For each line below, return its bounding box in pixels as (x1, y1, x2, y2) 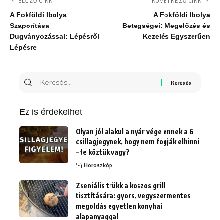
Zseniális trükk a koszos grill (76, 181, 165, 190)
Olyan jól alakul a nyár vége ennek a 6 (76, 127, 193, 136)
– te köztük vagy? (76, 148, 130, 157)
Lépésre (10, 44, 37, 52)
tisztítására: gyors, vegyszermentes (76, 192, 191, 200)
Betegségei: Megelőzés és (122, 22, 210, 30)
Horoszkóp (84, 162, 112, 169)
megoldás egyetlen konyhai (76, 202, 162, 211)
